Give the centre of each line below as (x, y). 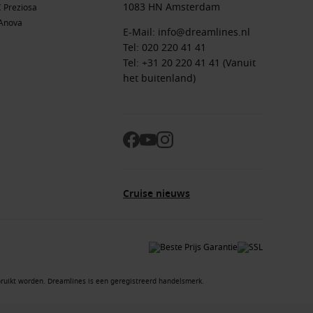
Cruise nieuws (156, 194)
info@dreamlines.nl (204, 32)
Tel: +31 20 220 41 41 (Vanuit (189, 63)
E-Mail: (140, 32)
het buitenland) (159, 78)
